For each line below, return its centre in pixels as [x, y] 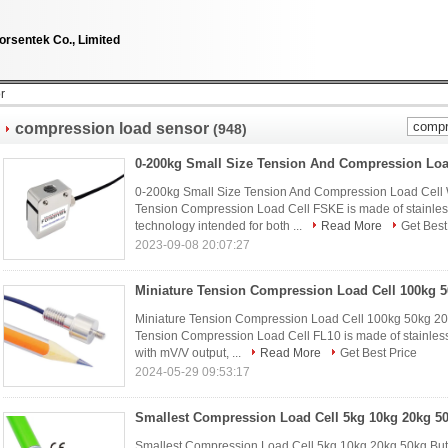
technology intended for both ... [220, 226]
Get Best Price [378, 353]
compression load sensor [112, 128]
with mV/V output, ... [189, 353]
